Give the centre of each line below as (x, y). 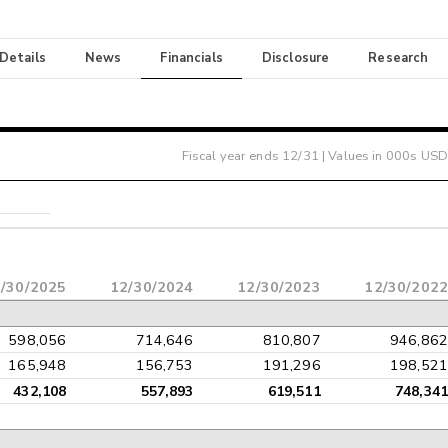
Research (398, 58)
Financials (191, 58)
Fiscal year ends (232, 155)
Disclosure (295, 58)
